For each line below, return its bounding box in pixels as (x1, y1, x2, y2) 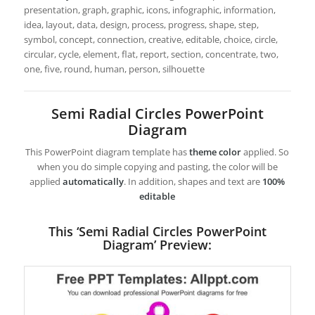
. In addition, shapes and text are (124, 175, 263, 188)
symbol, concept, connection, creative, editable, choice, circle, (23, 33, 278, 46)
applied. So (241, 146, 290, 159)
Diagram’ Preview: (103, 236, 212, 254)
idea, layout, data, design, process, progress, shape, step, (23, 18, 259, 31)
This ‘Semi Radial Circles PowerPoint (48, 223, 266, 240)
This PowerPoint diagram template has (25, 146, 190, 159)
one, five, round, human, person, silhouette (23, 63, 205, 75)
